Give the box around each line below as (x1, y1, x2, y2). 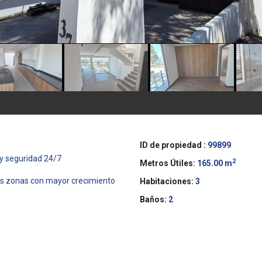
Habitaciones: (140, 177, 194, 186)
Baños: (140, 195, 167, 204)
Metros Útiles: (140, 158, 195, 168)
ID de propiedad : (140, 140, 206, 150)
